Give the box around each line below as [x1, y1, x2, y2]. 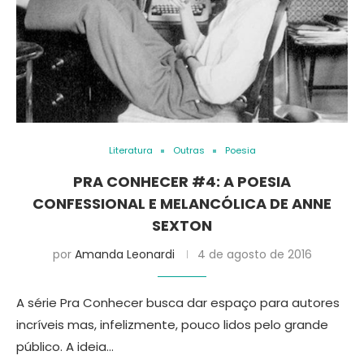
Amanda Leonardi [74, 246, 175, 262]
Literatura [108, 144, 153, 157]
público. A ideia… [16, 338, 114, 355]
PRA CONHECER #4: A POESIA [73, 171, 291, 192]
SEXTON [152, 215, 212, 236]
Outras [172, 144, 205, 157]
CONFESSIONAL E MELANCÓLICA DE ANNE [32, 193, 331, 214]
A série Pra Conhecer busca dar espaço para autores [16, 294, 340, 311]
